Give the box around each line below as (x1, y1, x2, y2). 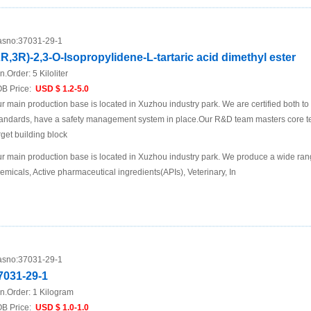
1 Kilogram (33, 287, 74, 297)
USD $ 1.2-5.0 (33, 84, 89, 94)
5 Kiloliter (33, 69, 68, 78)
